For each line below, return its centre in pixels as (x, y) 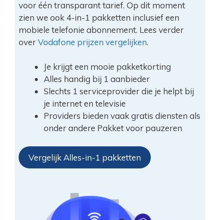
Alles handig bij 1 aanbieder (96, 79)
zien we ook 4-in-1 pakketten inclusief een (99, 17)
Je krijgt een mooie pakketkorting (107, 66)
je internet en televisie (84, 103)
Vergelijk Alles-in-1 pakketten (84, 158)
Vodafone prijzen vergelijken (92, 42)
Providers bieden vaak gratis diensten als (122, 115)
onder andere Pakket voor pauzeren (113, 128)
